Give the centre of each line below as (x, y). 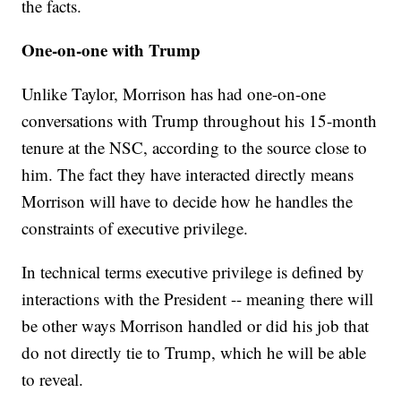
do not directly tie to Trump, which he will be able (194, 353)
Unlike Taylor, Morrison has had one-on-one (174, 94)
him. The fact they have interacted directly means (188, 175)
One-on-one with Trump (111, 50)
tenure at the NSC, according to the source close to (195, 148)
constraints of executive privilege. (135, 228)
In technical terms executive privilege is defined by (193, 272)
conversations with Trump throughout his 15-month (200, 121)
